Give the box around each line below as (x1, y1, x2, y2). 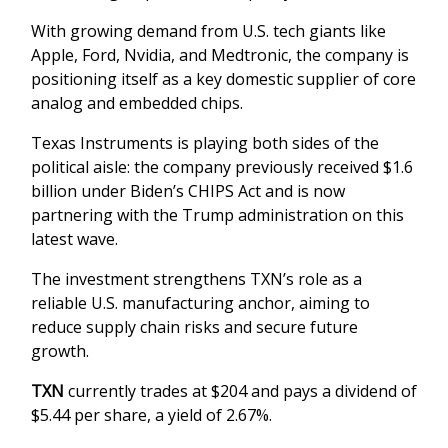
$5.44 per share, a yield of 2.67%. (31, 404, 272, 427)
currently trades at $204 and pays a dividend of (64, 380, 417, 403)
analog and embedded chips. (31, 92, 243, 115)
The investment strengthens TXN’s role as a (31, 268, 362, 291)
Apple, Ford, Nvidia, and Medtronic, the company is (31, 44, 409, 67)
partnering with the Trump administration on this (31, 204, 404, 227)
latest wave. (31, 228, 118, 251)
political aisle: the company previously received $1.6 (31, 156, 413, 179)
